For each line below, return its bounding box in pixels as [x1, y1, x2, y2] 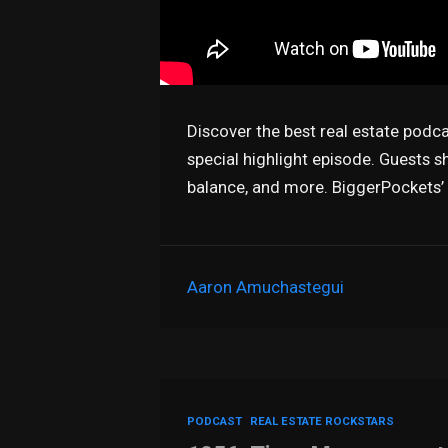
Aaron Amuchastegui [187, 277, 345, 298]
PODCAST [187, 414, 243, 429]
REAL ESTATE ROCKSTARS [250, 414, 395, 429]
